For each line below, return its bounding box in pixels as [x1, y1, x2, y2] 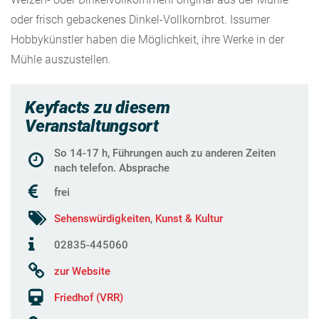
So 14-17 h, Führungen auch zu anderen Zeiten [54, 146, 276, 159]
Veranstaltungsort [25, 115, 159, 136]
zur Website [54, 264, 110, 278]
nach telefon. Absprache [54, 161, 169, 174]
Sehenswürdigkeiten [54, 211, 150, 225]
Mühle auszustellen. [11, 52, 111, 66]
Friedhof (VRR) [54, 291, 123, 304]
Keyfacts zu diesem [25, 97, 170, 117]
